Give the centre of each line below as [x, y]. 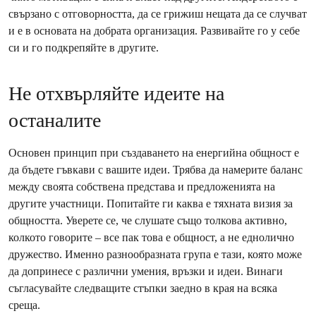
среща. [24, 305]
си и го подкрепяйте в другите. [84, 48]
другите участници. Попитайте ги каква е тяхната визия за [151, 203]
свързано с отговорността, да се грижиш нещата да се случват [158, 14]
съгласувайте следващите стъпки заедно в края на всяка [143, 288]
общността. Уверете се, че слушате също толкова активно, [148, 220]
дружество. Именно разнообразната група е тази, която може [155, 254]
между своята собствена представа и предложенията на [142, 187]
